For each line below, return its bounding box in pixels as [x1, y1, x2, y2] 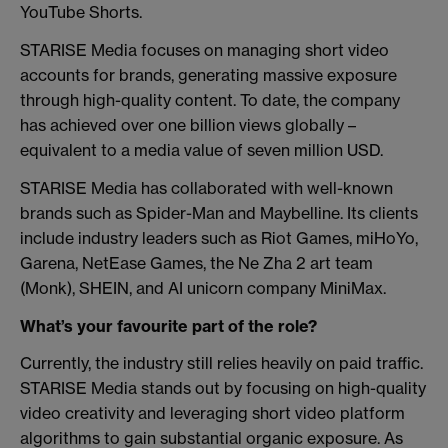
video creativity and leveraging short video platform [20, 403, 405, 424]
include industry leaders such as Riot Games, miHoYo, [20, 227, 418, 248]
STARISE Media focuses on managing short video [20, 40, 389, 61]
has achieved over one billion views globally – [20, 115, 356, 136]
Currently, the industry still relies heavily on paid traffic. [20, 353, 423, 374]
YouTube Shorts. [20, 2, 142, 23]
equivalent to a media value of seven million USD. [20, 140, 383, 161]
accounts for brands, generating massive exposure [20, 65, 397, 86]
